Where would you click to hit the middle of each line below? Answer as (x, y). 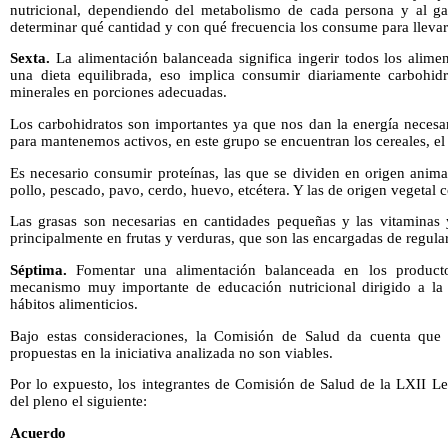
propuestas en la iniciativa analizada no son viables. (171, 352)
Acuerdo (38, 432)
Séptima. (38, 269)
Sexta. (30, 58)
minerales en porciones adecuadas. (118, 92)
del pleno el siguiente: (78, 401)
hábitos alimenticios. (74, 303)
